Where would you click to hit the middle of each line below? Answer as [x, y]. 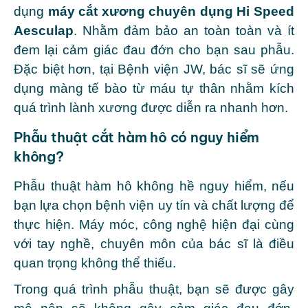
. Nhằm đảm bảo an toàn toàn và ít [184, 31]
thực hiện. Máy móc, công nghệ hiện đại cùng [154, 225]
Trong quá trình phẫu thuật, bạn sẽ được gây [154, 289]
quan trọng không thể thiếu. [95, 263]
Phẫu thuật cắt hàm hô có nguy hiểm [137, 137]
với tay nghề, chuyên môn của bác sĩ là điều [154, 244]
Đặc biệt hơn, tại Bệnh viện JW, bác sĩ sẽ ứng [154, 69]
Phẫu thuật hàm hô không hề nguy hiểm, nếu [154, 186]
